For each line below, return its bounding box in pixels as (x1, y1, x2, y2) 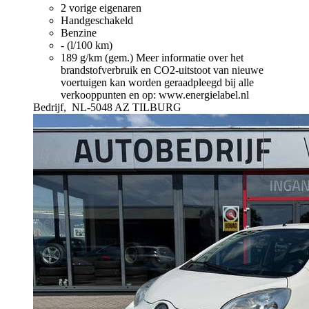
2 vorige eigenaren (61, 1, 141, 14)
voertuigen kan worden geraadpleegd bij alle (61, 76, 254, 88)
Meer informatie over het (136, 51, 243, 63)
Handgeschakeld (61, 14, 133, 26)
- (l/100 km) (61, 39, 112, 51)
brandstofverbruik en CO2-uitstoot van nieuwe (61, 63, 263, 76)
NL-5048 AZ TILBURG (72, 101, 181, 113)
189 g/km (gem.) (61, 51, 136, 63)
